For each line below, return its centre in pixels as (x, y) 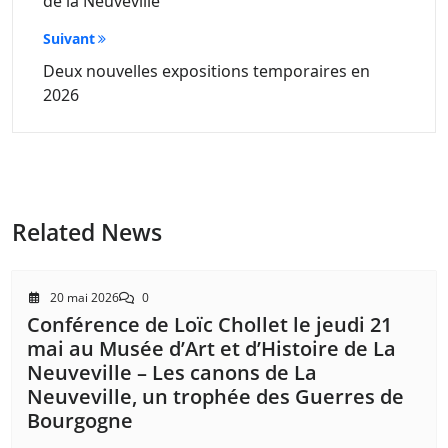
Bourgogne (80, 421)
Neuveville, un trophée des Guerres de (215, 397)
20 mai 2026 (84, 298)
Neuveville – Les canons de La (172, 373)
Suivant (69, 39)
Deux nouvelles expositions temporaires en (206, 71)
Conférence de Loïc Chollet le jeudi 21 (209, 325)
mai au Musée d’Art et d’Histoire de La (211, 349)
